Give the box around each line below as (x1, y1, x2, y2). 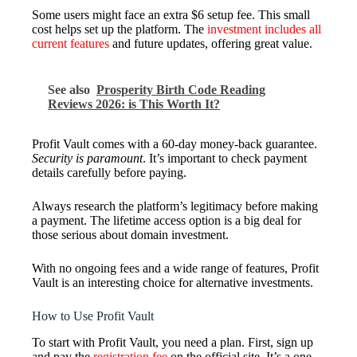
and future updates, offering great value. (109, 36, 312, 50)
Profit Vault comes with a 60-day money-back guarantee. (32, 136, 317, 151)
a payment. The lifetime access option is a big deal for (32, 213, 301, 227)
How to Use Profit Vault (32, 308, 154, 323)
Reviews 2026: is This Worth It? (48, 96, 220, 111)
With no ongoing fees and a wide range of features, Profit (32, 261, 319, 275)
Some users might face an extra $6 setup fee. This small (32, 7, 310, 22)
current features (32, 36, 109, 50)
